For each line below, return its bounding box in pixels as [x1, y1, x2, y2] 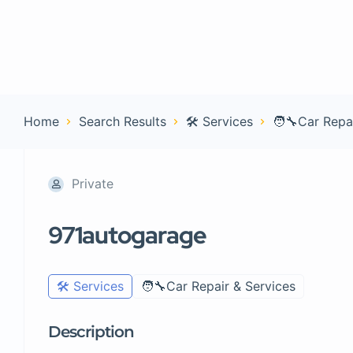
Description [48, 322, 134, 341]
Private [72, 176, 113, 191]
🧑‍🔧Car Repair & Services [141, 278, 295, 294]
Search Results [79, 113, 166, 129]
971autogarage [48, 219, 206, 251]
